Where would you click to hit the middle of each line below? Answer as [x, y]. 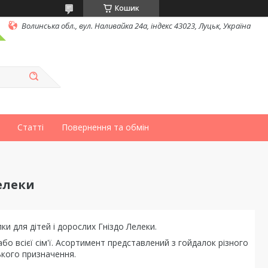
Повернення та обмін [105, 127]
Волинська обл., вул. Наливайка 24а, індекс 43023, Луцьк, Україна [136, 25]
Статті [31, 127]
